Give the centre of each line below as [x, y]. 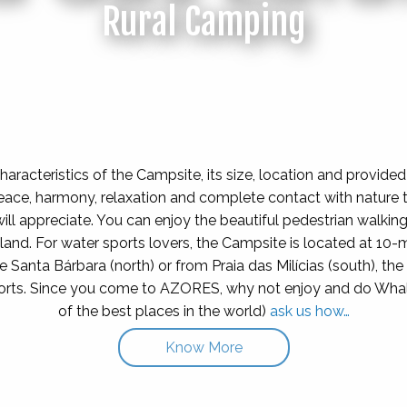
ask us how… [309, 312]
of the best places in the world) [164, 312]
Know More [203, 348]
